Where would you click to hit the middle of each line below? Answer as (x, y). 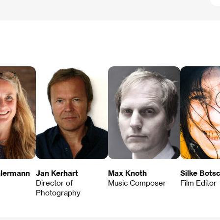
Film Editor (198, 182)
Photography (58, 192)
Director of (54, 182)
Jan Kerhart (57, 173)
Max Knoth (127, 173)
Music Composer (137, 182)
